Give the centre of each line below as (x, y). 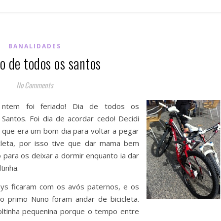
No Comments (35, 85)
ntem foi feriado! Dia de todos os (71, 106)
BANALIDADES (35, 46)
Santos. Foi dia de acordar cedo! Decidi (71, 118)
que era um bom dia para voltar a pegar (71, 131)
